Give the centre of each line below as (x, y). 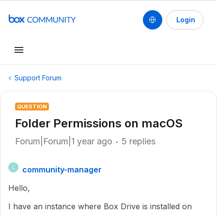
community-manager (62, 170)
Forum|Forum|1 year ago (64, 141)
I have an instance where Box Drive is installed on (100, 206)
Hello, (19, 188)
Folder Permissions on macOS (99, 123)
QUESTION (32, 107)
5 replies (139, 141)
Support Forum (38, 78)
